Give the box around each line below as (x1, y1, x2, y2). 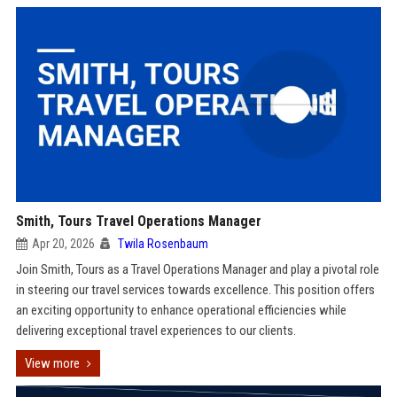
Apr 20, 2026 (31, 237, 95, 251)
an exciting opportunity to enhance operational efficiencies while (15, 302, 346, 318)
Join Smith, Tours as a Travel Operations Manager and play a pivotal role (15, 261, 379, 277)
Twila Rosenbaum (117, 237, 208, 251)
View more (24, 355, 80, 371)
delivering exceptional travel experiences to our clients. (15, 323, 296, 339)
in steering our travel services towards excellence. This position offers (15, 282, 375, 298)
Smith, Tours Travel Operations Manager (15, 213, 261, 230)
